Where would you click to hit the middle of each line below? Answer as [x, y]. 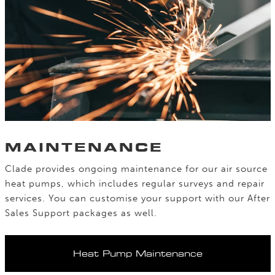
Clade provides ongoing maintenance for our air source [136, 168]
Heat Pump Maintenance [137, 253]
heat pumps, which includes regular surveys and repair [134, 183]
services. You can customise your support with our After [137, 198]
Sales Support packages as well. [81, 213]
